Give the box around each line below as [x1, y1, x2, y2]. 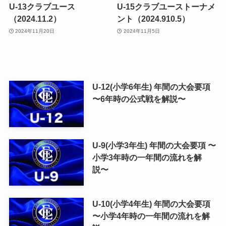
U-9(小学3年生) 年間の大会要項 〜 [92, 141, 216, 150]
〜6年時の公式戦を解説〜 [92, 94, 186, 104]
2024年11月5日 [123, 28, 160, 34]
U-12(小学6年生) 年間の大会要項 [92, 82, 210, 92]
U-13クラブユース [9, 2, 75, 11]
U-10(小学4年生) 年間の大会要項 [92, 199, 210, 208]
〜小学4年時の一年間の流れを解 [92, 211, 210, 220]
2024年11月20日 [15, 28, 55, 34]
